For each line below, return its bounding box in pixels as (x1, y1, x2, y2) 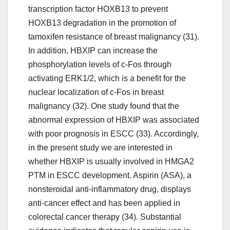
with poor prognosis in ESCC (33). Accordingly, (28, 129, 199, 139)
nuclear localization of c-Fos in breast (28, 88, 164, 97)
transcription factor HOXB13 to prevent (28, 5, 168, 14)
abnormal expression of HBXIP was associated (28, 116, 199, 125)
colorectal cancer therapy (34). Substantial (28, 213, 181, 222)
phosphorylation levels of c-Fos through (28, 60, 171, 69)
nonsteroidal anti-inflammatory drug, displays (28, 185, 191, 194)
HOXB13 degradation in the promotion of (28, 18, 176, 28)
